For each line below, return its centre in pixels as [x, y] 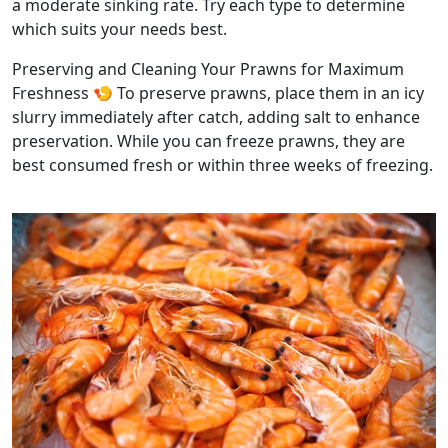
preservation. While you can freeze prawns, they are [208, 140]
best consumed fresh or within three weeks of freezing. [222, 164]
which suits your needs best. [119, 28]
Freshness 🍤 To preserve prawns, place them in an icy [218, 92]
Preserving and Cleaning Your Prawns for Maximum [208, 68]
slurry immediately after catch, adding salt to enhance [216, 116]
